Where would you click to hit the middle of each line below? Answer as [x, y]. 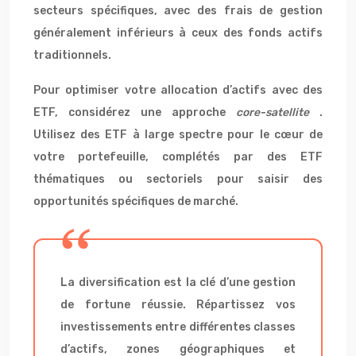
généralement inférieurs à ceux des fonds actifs [178, 33]
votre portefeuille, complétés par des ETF [178, 157]
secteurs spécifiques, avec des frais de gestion [178, 11]
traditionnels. [72, 55]
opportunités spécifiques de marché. [136, 201]
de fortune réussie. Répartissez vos [178, 305]
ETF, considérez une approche [135, 112]
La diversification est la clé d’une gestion [178, 282]
